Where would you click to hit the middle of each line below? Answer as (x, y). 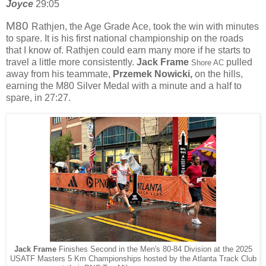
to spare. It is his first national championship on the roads (125, 38)
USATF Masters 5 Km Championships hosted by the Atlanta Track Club (133, 259)
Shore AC (208, 63)
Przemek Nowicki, (154, 74)
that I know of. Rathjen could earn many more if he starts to (128, 50)
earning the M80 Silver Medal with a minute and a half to (124, 86)
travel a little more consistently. (71, 62)
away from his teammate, (59, 74)
